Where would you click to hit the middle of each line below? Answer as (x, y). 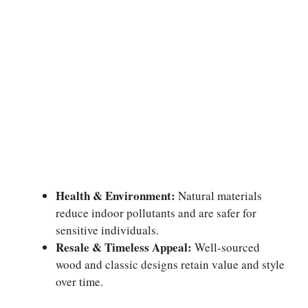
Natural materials (219, 196)
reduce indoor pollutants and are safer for (156, 213)
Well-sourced (226, 247)
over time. (79, 282)
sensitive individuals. (107, 230)
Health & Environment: (115, 196)
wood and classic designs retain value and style (170, 264)
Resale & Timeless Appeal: (124, 247)
